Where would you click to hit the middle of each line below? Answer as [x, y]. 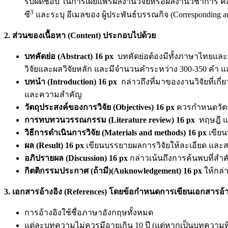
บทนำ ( [37, 81]
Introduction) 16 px [83, 81]
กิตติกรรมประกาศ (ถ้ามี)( [69, 170]
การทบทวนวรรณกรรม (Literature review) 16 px [111, 120]
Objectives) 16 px [145, 107]
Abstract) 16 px [87, 56]
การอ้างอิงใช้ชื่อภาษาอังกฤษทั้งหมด [89, 212]
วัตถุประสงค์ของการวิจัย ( [70, 107]
